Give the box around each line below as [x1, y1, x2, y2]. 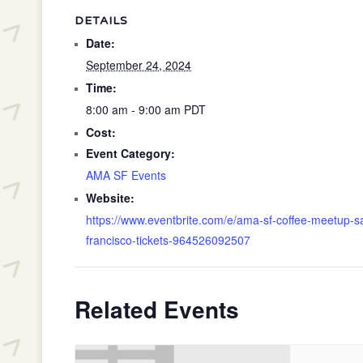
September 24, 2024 [86, 57, 191, 73]
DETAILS [75, 14, 128, 28]
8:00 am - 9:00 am [86, 101, 184, 117]
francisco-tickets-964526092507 [86, 232, 250, 248]
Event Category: [86, 145, 175, 161]
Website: [86, 190, 135, 206]
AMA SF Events [86, 167, 166, 183]
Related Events [75, 293, 239, 326]
